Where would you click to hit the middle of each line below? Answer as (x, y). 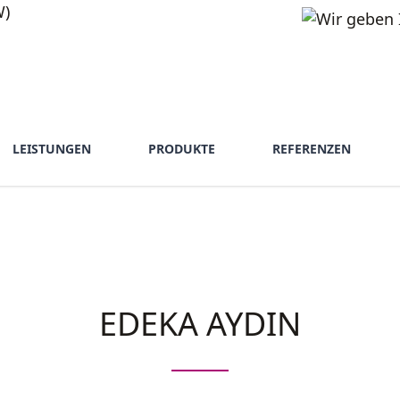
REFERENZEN (312, 149)
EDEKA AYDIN (200, 324)
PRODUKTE (182, 149)
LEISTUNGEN (52, 149)
